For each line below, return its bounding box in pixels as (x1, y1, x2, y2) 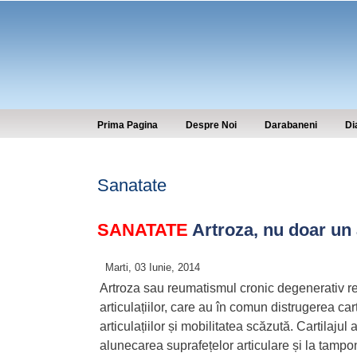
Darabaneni (265, 120, 317, 131)
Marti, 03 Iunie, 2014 (105, 261, 200, 273)
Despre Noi (186, 120, 237, 131)
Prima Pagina (97, 120, 158, 131)
